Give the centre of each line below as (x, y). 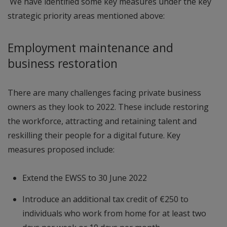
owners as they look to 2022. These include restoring (108, 107)
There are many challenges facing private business (104, 92)
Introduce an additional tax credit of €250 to (105, 199)
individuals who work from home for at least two (114, 213)
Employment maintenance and (90, 48)
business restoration (63, 63)
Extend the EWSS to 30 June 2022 (84, 178)
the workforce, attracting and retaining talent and (102, 121)
